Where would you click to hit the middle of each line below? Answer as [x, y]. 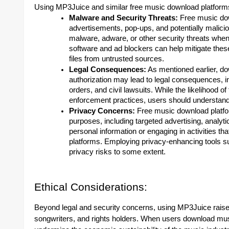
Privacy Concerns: [102, 111]
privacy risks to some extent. [117, 152]
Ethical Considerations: [91, 187]
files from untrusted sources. [117, 59]
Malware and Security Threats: [123, 18]
